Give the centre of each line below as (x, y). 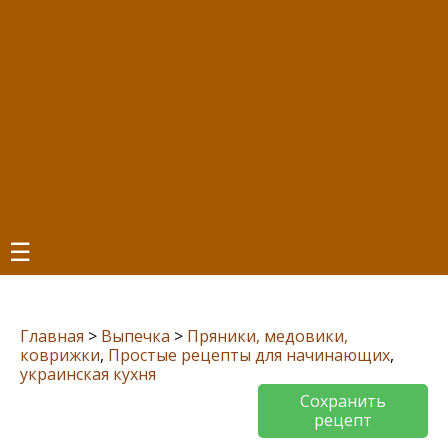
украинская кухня (88, 374)
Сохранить (343, 401)
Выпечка (135, 336)
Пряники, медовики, (267, 336)
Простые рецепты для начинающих (249, 355)
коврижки (60, 355)
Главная (52, 336)
